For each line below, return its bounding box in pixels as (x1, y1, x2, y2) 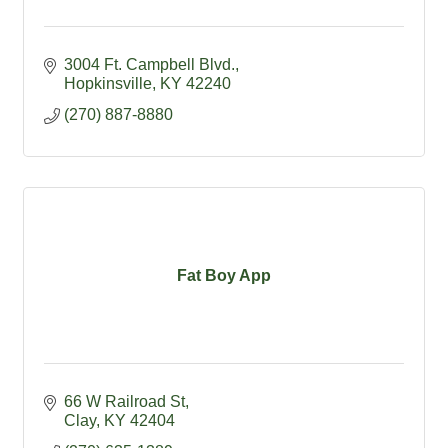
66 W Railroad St (64, 393, 185, 411)
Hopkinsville (64, 75, 152, 93)
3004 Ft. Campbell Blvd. (64, 56, 235, 74)
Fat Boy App (177, 266, 271, 284)
